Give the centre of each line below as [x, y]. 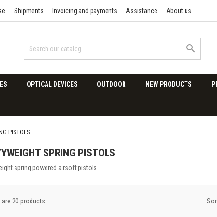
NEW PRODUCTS [169, 84]
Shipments [29, 11]
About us [179, 11]
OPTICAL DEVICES [52, 84]
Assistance [142, 11]
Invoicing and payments [85, 11]
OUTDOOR [111, 84]
